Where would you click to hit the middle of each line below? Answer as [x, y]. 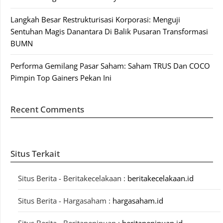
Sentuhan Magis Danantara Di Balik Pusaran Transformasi [109, 32]
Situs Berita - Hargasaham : [65, 201]
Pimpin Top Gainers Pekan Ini [61, 78]
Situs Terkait [35, 154]
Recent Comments [47, 110]
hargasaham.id [138, 201]
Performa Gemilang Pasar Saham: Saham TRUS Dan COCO [110, 66]
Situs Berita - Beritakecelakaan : [73, 178]
